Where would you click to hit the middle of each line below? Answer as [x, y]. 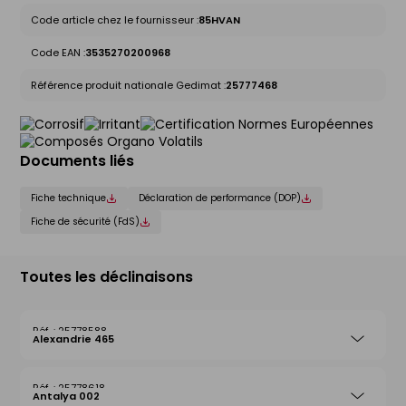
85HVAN [219, 20]
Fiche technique [68, 198]
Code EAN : [58, 53]
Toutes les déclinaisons [106, 277]
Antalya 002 [66, 396]
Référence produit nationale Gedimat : [128, 85]
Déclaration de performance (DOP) [220, 198]
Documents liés [77, 161]
